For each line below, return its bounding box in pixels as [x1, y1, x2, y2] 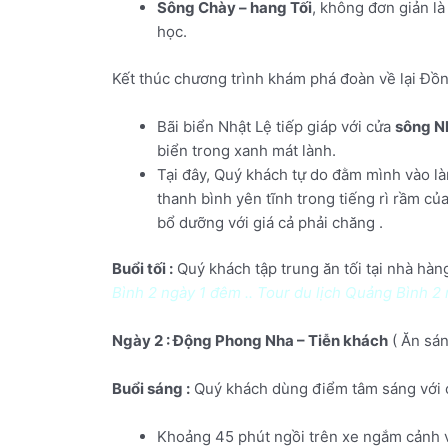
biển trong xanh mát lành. [157, 140, 336, 160]
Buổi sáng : [112, 379, 190, 399]
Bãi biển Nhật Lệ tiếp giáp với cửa [157, 116, 395, 136]
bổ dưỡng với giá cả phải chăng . [157, 212, 383, 232]
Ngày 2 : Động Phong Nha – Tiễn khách [112, 331, 388, 351]
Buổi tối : [112, 259, 173, 279]
